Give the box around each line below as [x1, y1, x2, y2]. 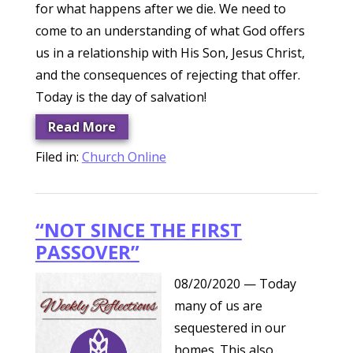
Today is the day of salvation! [35, 88, 206, 106]
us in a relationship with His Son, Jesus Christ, [35, 44, 305, 61]
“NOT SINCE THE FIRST [35, 217, 242, 243]
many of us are [173, 297, 262, 314]
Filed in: [35, 148, 82, 165]
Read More [47, 118, 116, 136]
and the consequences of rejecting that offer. [35, 66, 300, 84]
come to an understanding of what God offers [35, 22, 305, 39]
